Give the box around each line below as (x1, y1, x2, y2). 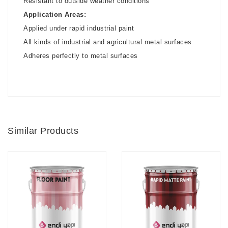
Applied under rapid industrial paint (23, 24, 134, 32)
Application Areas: (23, 11, 86, 18)
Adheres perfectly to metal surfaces (23, 52, 138, 60)
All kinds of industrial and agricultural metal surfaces (23, 38, 192, 46)
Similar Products (8, 126, 78, 136)
